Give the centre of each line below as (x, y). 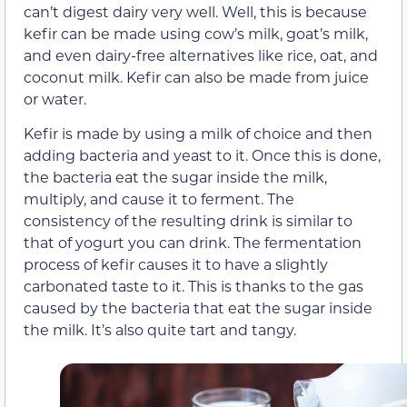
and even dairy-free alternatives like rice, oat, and (201, 55)
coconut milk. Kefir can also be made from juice (196, 76)
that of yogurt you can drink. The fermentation (193, 242)
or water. (55, 98)
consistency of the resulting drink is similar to (188, 220)
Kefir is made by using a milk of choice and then (198, 133)
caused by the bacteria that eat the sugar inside (198, 307)
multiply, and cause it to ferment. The (159, 198)
